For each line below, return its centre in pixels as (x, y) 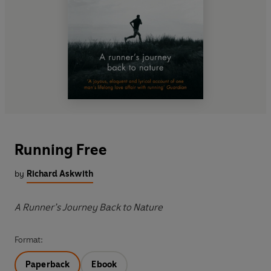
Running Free (61, 150)
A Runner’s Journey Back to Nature (89, 207)
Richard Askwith (60, 174)
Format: (29, 240)
